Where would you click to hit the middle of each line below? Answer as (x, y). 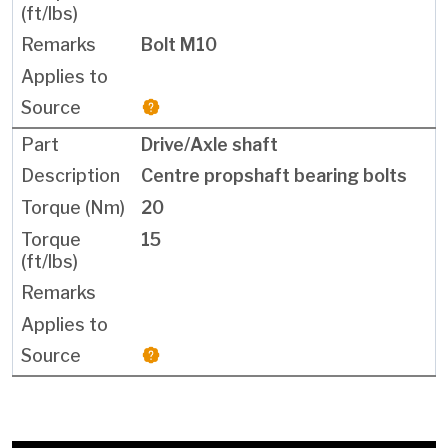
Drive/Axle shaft (209, 144)
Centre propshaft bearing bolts (274, 176)
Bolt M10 (179, 45)
